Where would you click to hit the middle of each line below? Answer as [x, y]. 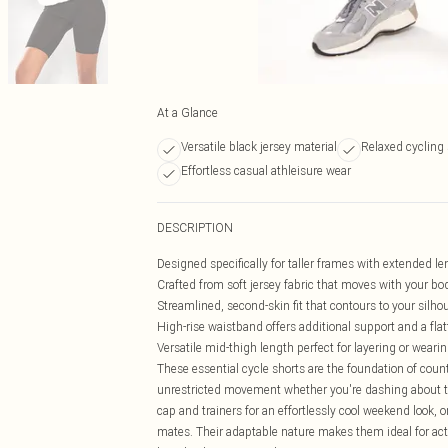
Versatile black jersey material [259, 146]
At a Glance [187, 112]
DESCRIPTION [195, 227]
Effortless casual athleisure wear [266, 170]
